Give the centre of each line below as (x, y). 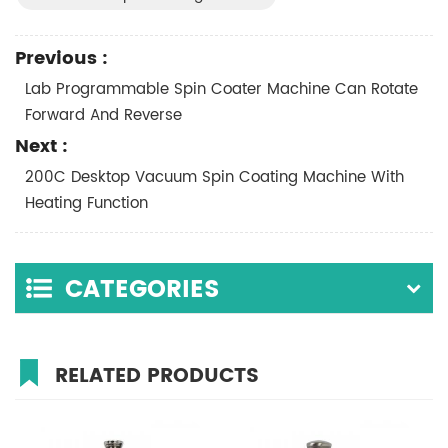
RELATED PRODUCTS (157, 377)
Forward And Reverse (103, 116)
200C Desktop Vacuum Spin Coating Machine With (214, 178)
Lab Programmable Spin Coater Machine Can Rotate (221, 90)
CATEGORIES (142, 290)
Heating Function (86, 204)
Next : (41, 147)
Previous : (61, 59)
